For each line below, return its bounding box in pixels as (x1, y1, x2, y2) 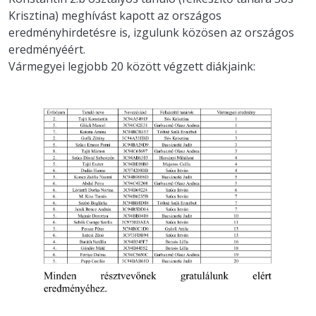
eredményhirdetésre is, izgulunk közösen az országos (8, 25, 294, 41)
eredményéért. (8, 42, 85, 58)
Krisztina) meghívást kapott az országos (8, 8, 221, 24)
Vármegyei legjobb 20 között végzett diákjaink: (8, 59, 255, 75)
